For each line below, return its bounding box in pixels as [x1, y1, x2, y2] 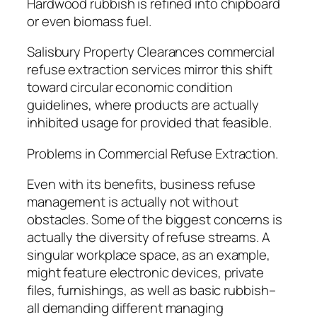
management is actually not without [27, 192, 238, 212]
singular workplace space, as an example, [27, 246, 270, 265]
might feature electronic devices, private [27, 263, 264, 282]
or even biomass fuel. [27, 11, 151, 30]
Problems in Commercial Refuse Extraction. [27, 144, 278, 163]
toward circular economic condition [27, 78, 233, 97]
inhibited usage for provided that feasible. [27, 113, 272, 132]
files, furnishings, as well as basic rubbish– [27, 281, 276, 300]
